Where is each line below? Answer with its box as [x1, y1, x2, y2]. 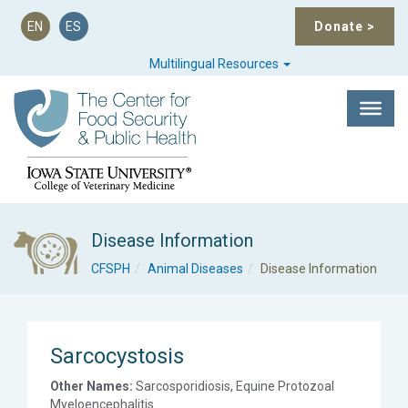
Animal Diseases [148, 260, 243, 276]
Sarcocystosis [50, 342, 184, 369]
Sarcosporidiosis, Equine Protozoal [133, 378, 334, 393]
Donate [314, 19, 367, 34]
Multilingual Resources [149, 56, 282, 71]
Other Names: [50, 378, 133, 393]
